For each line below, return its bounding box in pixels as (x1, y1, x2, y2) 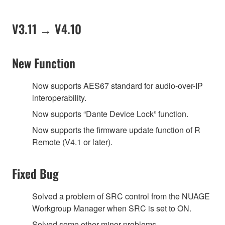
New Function (12, 53, 75, 72)
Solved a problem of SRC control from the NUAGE (32, 190, 210, 202)
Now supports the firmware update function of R (32, 124, 200, 136)
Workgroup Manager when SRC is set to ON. (32, 202, 191, 214)
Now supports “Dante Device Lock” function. (32, 107, 188, 120)
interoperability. (32, 91, 86, 103)
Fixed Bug (12, 164, 59, 182)
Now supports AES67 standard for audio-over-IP (32, 79, 203, 91)
